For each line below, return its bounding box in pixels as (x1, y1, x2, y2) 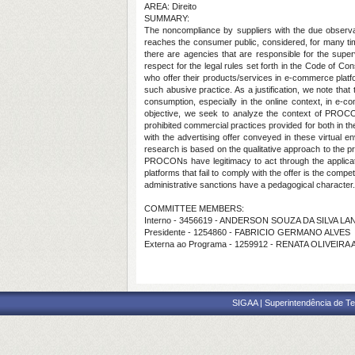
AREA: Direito (144, 2, 197, 11)
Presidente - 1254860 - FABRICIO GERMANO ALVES (144, 227, 350, 237)
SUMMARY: (144, 13, 189, 23)
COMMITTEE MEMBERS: (144, 204, 244, 213)
